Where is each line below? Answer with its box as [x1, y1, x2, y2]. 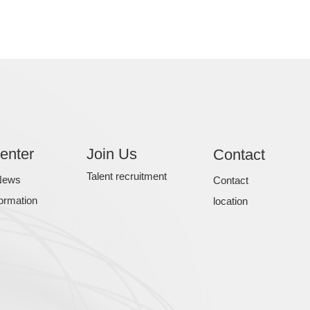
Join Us [86, 145, 137, 163]
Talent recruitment [86, 170, 167, 182]
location [213, 195, 248, 207]
